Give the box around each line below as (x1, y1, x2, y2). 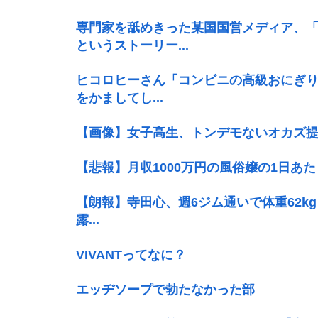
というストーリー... (76, 38, 189, 53)
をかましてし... (76, 90, 163, 105)
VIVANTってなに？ (76, 247, 186, 262)
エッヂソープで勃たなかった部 (76, 282, 255, 297)
